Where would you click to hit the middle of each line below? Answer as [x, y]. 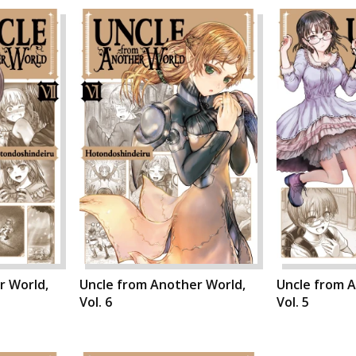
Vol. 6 [96, 302]
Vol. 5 [293, 302]
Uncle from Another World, [163, 285]
